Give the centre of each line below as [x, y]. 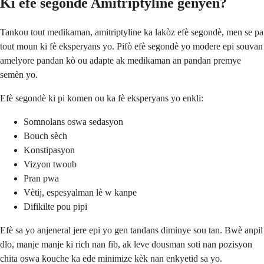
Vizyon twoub [50, 164]
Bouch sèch [45, 136]
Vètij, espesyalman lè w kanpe [80, 192]
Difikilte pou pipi [55, 206]
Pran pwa [41, 178]
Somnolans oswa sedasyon [73, 121]
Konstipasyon [49, 150]
